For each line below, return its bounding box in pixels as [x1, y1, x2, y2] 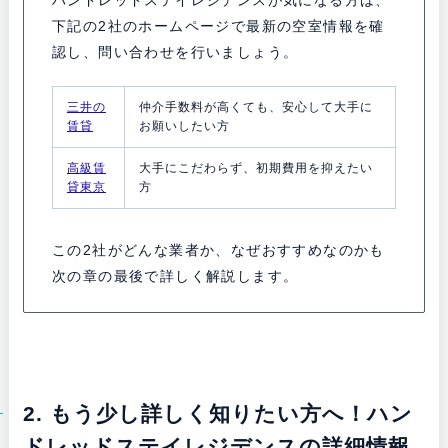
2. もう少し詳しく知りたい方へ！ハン [22, 401, 413, 425]
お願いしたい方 [138, 119, 230, 134]
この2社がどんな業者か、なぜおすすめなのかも [51, 242, 385, 259]
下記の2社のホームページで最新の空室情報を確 [51, 18, 385, 35]
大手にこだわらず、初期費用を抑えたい [138, 161, 373, 176]
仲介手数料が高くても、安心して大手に [138, 100, 373, 115]
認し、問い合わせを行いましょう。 [51, 44, 299, 61]
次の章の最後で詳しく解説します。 [51, 268, 299, 285]
